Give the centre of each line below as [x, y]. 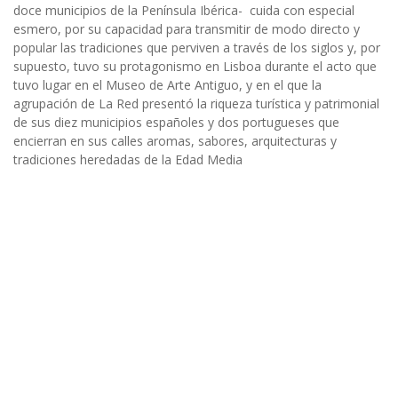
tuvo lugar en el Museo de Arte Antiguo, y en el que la [167, 85]
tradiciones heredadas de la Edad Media [128, 160]
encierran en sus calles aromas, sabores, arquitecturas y [175, 141]
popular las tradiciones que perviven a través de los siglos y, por [197, 48]
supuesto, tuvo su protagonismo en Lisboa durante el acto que [195, 67]
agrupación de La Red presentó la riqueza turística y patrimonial [196, 104]
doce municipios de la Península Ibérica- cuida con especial [184, 11]
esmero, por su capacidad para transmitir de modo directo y [187, 29]
